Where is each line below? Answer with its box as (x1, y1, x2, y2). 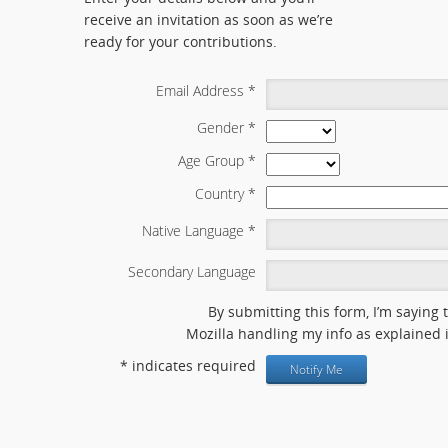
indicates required (128, 355, 256, 375)
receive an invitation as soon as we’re (84, 9, 333, 29)
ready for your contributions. (84, 31, 277, 51)
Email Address (156, 80, 248, 100)
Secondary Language (128, 261, 256, 281)
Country (195, 183, 248, 203)
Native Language (142, 220, 248, 240)
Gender (197, 117, 248, 137)
